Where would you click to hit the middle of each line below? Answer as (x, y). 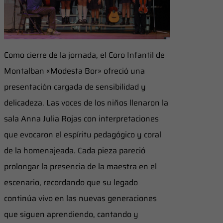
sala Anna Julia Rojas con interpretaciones (81, 118)
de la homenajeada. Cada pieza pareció (75, 150)
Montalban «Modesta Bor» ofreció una (74, 71)
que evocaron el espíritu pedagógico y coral (83, 134)
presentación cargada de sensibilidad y (75, 87)
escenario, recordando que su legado (71, 182)
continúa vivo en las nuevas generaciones (80, 198)
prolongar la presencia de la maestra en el (80, 166)
